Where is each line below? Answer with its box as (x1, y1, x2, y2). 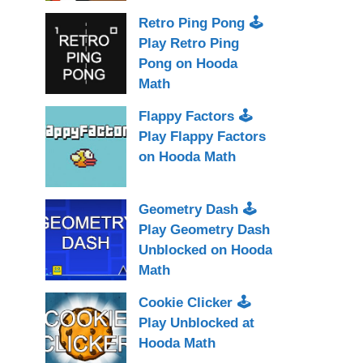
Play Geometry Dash (139, 221, 270, 237)
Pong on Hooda (139, 55, 237, 71)
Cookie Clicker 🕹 (139, 294, 250, 310)
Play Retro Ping (139, 35, 239, 51)
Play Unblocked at (139, 314, 254, 331)
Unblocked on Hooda (139, 241, 272, 258)
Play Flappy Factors (139, 128, 266, 144)
